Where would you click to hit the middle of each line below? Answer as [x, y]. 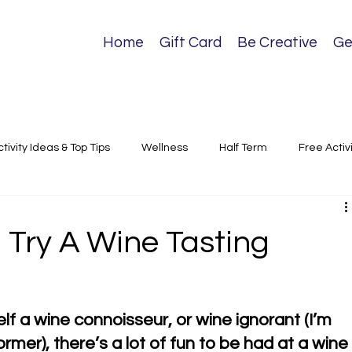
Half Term [244, 147]
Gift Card [191, 42]
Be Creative [278, 42]
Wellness [165, 147]
